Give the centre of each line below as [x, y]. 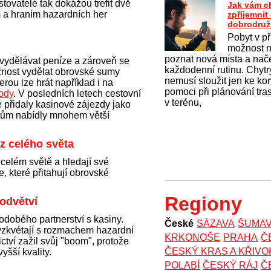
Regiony [204, 204]
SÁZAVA [216, 224]
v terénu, [183, 103]
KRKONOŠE [193, 237]
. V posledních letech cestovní [77, 93]
